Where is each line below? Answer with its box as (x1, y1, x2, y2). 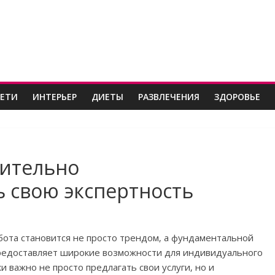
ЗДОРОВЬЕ (214, 91, 260, 103)
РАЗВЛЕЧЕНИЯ (138, 91, 199, 103)
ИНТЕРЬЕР (33, 91, 77, 103)
